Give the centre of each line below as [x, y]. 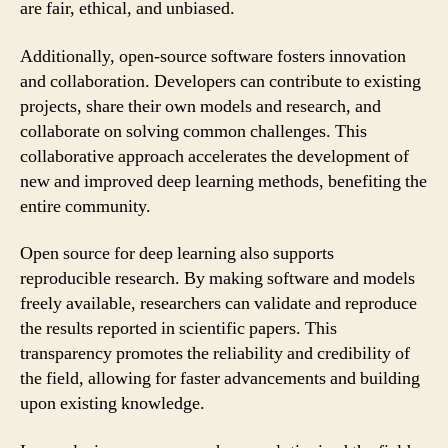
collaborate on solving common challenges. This [193, 131]
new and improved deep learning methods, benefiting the [223, 181]
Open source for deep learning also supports [177, 253]
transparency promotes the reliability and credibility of [215, 353]
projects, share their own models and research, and [200, 106]
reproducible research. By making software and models [217, 278]
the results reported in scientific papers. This [178, 328]
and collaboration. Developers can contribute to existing [220, 81]
